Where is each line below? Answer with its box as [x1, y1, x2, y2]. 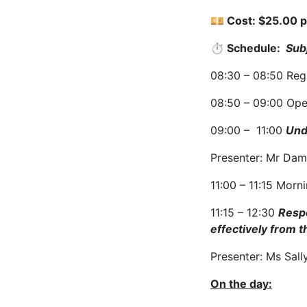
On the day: [210, 276, 272, 291]
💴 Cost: [210, 13, 258, 27]
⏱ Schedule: [210, 40, 286, 55]
